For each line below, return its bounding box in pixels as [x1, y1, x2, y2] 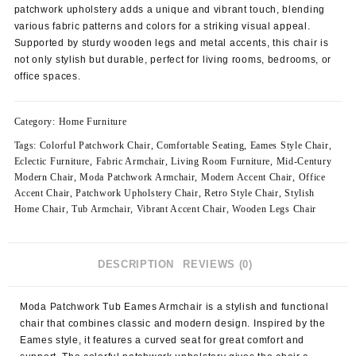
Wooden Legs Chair [232, 203, 317, 215]
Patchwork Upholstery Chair [75, 187, 199, 199]
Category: [14, 115, 59, 127]
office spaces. [14, 70, 81, 82]
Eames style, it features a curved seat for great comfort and [20, 335, 305, 346]
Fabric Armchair [95, 155, 166, 167]
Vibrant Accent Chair [136, 203, 226, 215]
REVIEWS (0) [183, 257, 253, 270]
